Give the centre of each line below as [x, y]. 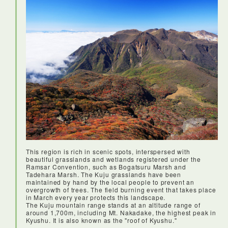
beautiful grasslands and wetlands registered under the [113, 159]
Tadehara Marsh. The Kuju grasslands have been [104, 174]
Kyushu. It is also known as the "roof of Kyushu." [102, 220]
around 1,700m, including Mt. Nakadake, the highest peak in [121, 212]
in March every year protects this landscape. [96, 197]
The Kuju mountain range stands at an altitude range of [113, 205]
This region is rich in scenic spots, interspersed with [108, 151]
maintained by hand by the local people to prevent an [110, 182]
